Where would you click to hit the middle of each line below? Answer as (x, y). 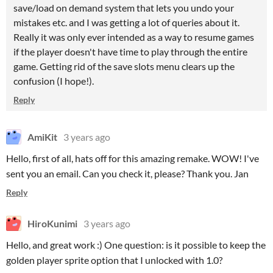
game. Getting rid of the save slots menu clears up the (124, 66)
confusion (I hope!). (54, 81)
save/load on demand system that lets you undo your (124, 8)
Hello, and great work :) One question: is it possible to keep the (136, 245)
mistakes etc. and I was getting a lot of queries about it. (126, 22)
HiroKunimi (52, 223)
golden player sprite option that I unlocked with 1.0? (114, 260)
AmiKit (42, 137)
